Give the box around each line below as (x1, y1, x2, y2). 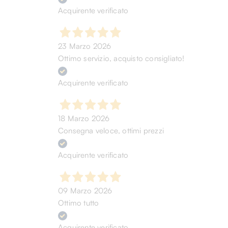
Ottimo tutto (58, 198, 99, 208)
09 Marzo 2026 (58, 186, 112, 195)
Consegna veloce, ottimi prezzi (58, 126, 164, 135)
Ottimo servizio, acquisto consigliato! (58, 53, 185, 63)
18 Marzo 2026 (58, 113, 110, 123)
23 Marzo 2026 (58, 41, 111, 51)
